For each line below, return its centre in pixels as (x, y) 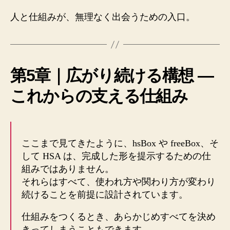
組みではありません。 (68, 169)
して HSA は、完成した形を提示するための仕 (116, 156)
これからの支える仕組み (99, 96)
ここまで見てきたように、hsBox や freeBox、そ (120, 143)
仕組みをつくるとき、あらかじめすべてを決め (119, 217)
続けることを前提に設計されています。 (105, 195)
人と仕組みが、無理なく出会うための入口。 (103, 17)
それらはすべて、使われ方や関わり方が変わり (119, 182)
